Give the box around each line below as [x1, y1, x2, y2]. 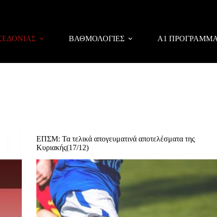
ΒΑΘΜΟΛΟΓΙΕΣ [68, 34, 124, 43]
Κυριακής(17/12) [36, 143, 89, 152]
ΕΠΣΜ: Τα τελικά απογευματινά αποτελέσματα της [36, 135, 195, 143]
